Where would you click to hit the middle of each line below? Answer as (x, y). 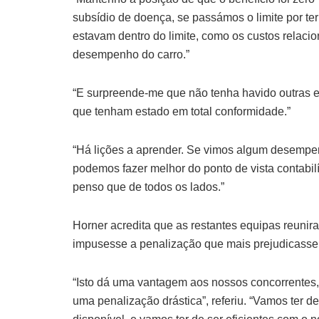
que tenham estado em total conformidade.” (182, 111)
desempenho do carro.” (131, 54)
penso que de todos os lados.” (148, 187)
